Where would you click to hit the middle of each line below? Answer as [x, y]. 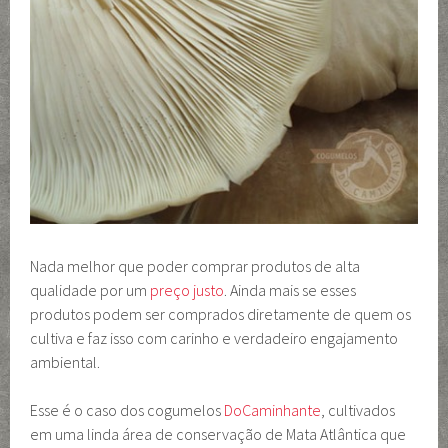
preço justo [187, 290]
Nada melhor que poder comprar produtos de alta [195, 266]
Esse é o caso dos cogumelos [127, 410]
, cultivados [358, 410]
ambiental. [65, 362]
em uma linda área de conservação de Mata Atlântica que [218, 434]
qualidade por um [90, 290]
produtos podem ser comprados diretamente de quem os [221, 314]
